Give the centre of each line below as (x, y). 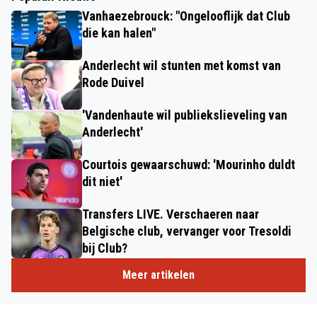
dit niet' (102, 182)
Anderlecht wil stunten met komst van (181, 66)
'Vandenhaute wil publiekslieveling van (185, 115)
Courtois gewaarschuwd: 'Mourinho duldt (189, 165)
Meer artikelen (158, 275)
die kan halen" (119, 33)
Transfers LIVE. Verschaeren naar (171, 214)
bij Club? (105, 248)
